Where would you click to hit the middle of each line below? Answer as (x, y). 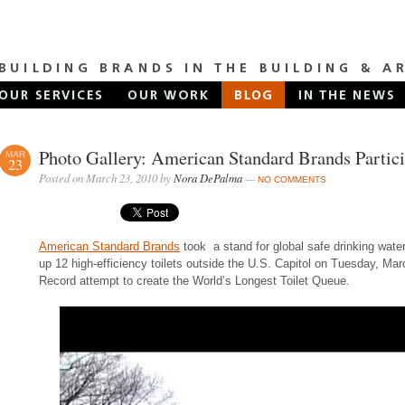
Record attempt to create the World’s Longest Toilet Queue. (194, 281)
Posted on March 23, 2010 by (106, 178)
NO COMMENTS (292, 179)
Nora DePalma (208, 178)
